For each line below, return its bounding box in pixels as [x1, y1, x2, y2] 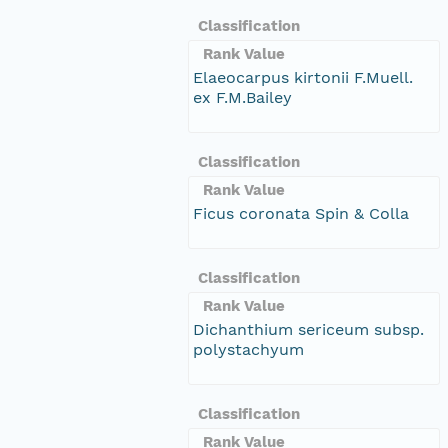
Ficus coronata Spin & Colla [193, 203, 409, 223]
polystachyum [193, 339, 304, 359]
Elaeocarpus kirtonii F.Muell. [193, 67, 413, 87]
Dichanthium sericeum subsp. [193, 319, 424, 339]
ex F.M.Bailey [193, 87, 292, 107]
